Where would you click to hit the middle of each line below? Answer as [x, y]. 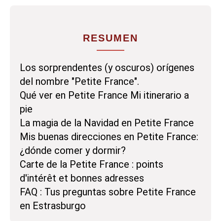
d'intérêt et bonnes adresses [82, 178]
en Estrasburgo [53, 205]
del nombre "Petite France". [79, 81]
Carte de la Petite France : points [92, 164]
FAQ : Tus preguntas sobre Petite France [108, 192]
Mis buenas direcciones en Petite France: [109, 136]
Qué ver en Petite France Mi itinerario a [104, 95]
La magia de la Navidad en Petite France [107, 123]
